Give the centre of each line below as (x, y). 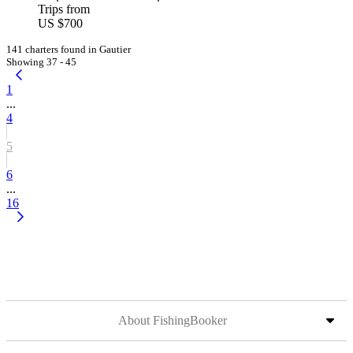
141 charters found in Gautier (69, 49)
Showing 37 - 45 (41, 62)
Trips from (64, 9)
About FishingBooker (173, 320)
